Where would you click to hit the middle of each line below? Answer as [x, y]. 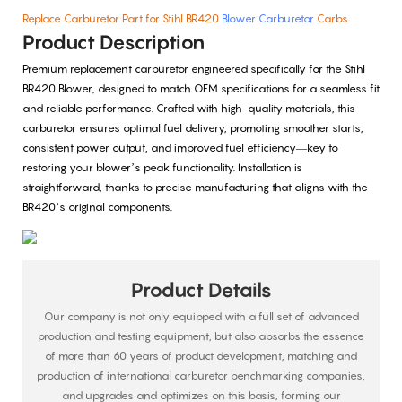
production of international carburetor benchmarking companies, [201, 376]
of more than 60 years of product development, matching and [201, 356]
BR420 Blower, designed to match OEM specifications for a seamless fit [201, 89]
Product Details [201, 289]
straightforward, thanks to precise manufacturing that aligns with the [195, 188]
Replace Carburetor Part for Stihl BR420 [122, 18]
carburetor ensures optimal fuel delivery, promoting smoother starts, [193, 128]
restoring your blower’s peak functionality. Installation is [162, 168]
